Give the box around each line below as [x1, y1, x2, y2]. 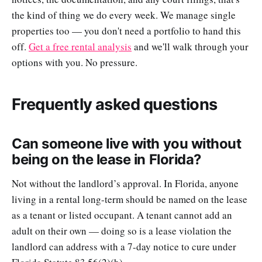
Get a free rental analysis [29, 39, 132, 53]
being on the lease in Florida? [12, 151, 201, 168]
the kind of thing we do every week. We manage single [12, 8, 236, 22]
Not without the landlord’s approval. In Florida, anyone [12, 176, 239, 190]
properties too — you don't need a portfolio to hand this [12, 23, 241, 37]
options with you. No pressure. [12, 55, 137, 69]
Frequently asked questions [12, 95, 218, 115]
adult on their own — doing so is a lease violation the [12, 223, 232, 237]
